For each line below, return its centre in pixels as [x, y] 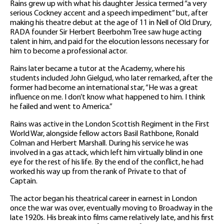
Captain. [24, 182]
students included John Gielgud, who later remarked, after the [111, 79]
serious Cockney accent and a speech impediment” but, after [109, 14]
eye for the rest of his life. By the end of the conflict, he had [107, 163]
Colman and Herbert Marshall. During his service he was [99, 144]
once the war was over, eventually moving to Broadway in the [111, 209]
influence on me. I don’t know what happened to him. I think [107, 98]
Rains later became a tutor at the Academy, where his [97, 69]
